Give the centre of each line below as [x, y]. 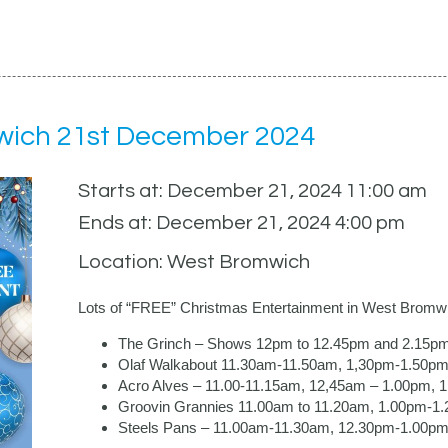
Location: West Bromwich [193, 262]
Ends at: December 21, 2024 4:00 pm [241, 223]
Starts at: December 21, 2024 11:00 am [252, 191]
